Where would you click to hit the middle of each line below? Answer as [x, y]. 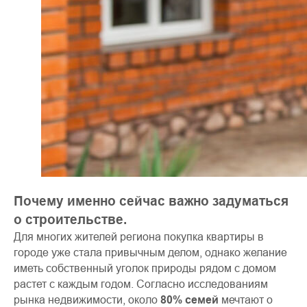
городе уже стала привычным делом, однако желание [150, 252]
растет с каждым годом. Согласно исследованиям [141, 284]
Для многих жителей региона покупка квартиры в [139, 236]
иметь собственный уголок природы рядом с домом [145, 268]
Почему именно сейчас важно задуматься [151, 201]
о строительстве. [70, 219]
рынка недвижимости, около [87, 299]
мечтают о [246, 299]
